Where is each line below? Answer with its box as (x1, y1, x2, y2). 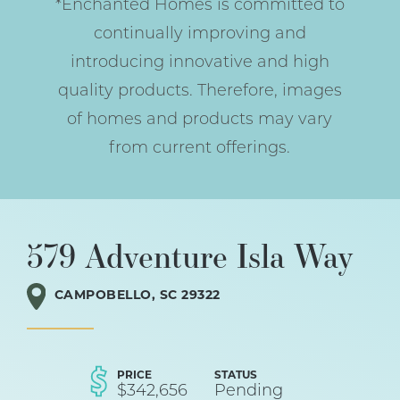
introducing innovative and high (70, 54, 329, 71)
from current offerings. (109, 139, 291, 157)
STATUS (214, 371, 258, 382)
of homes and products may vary (67, 111, 333, 129)
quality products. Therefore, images (57, 82, 342, 100)
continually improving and (93, 25, 306, 43)
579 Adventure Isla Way (27, 233, 354, 277)
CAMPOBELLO (54, 288, 152, 303)
